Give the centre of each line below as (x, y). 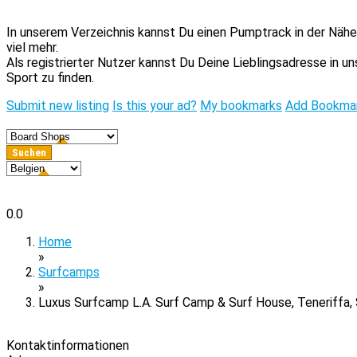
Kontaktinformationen (68, 345)
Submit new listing (58, 106)
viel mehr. (32, 47)
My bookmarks (241, 106)
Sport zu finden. (50, 78)
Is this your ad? (155, 106)
